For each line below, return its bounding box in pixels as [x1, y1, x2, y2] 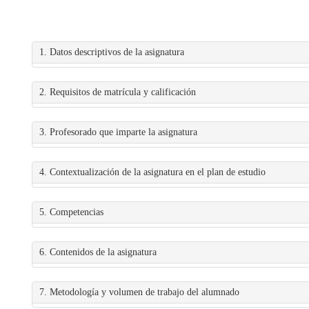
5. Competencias [39, 207, 103, 217]
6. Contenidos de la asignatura [39, 247, 157, 257]
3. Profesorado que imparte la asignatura [39, 127, 197, 137]
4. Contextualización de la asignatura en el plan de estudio [39, 167, 266, 177]
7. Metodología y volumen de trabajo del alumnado [39, 287, 239, 297]
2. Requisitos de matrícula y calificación [39, 87, 196, 97]
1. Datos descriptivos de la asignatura [39, 47, 184, 57]
